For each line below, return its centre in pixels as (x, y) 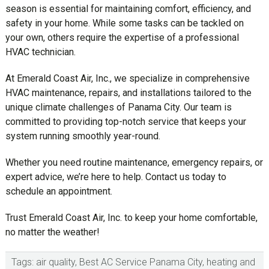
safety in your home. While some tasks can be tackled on (124, 23)
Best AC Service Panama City (141, 262)
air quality (55, 262)
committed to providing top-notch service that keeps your (125, 121)
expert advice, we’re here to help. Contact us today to (116, 177)
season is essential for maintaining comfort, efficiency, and (128, 8)
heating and (231, 262)
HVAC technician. (40, 52)
